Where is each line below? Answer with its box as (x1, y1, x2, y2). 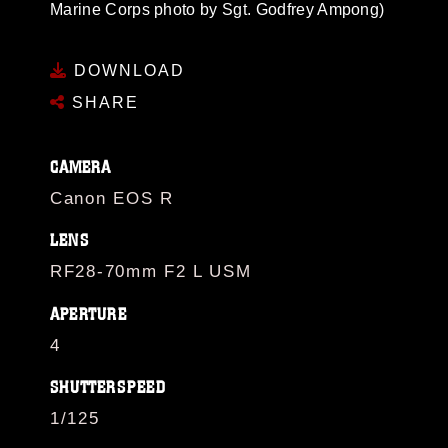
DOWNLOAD (68, 61, 185, 79)
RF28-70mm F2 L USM (50, 262, 252, 281)
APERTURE (50, 303, 127, 325)
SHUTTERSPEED (50, 377, 167, 398)
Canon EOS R (50, 188, 174, 208)
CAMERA (50, 156, 112, 178)
